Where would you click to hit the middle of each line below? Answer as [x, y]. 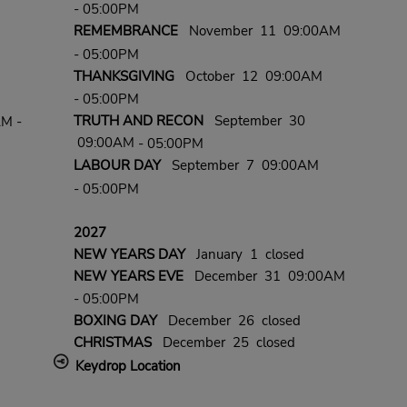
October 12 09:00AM [248, 76]
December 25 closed [223, 343]
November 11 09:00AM [259, 31]
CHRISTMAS [112, 343]
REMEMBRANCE [125, 31]
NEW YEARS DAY [129, 254]
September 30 [254, 121]
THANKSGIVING [124, 76]
